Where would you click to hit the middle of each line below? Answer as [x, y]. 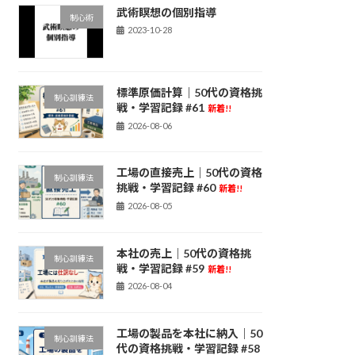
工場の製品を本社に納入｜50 [189, 334]
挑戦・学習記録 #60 [166, 188]
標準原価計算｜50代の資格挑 [189, 93]
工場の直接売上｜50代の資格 [189, 173]
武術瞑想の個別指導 [166, 12]
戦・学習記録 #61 [160, 108]
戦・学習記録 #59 [160, 268]
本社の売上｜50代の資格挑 [183, 253]
